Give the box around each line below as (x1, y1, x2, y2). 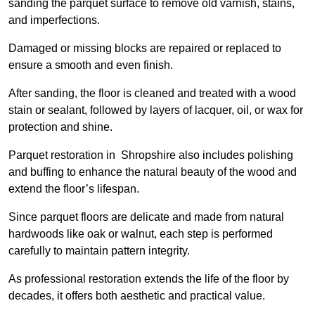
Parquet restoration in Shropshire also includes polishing (8, 149, 293, 162)
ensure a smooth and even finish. (8, 59, 176, 72)
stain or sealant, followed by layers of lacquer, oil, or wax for (8, 104, 303, 117)
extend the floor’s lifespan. (8, 183, 139, 195)
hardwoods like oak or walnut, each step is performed (8, 228, 273, 240)
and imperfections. (8, 14, 103, 27)
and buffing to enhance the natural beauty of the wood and (8, 166, 297, 179)
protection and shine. (8, 121, 115, 134)
